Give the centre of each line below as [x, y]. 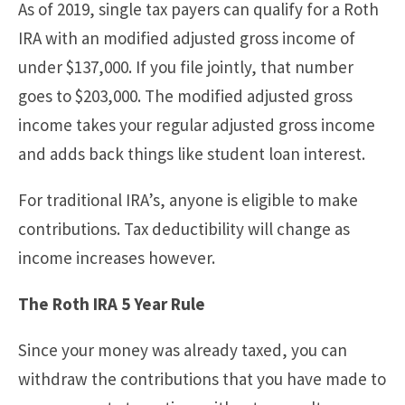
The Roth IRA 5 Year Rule [112, 303]
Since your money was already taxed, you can [183, 349]
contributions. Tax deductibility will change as [184, 228]
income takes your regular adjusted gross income [197, 124]
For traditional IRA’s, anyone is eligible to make [188, 199]
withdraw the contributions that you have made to [202, 378]
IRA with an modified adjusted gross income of [187, 38]
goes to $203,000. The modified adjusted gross [185, 95]
